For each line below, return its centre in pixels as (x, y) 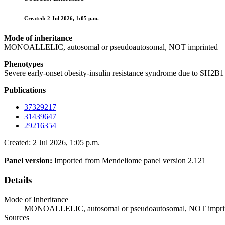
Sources (17, 217)
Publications (25, 90)
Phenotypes (24, 64)
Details (18, 180)
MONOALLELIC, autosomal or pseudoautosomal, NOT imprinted (111, 47)
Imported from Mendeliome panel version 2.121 (130, 161)
